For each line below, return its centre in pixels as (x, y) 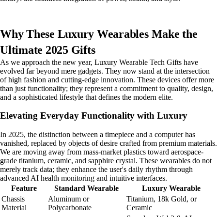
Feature (24, 188)
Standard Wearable (86, 188)
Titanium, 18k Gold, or (162, 199)
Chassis (13, 199)
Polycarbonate (70, 208)
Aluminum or (69, 199)
